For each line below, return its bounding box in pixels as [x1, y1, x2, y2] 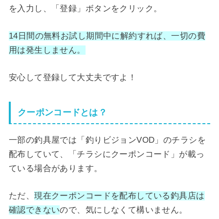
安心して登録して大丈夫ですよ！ [8, 73, 137, 83]
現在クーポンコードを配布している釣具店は [34, 191, 205, 200]
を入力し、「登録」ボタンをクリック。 [8, 4, 162, 14]
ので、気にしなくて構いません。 [60, 205, 188, 215]
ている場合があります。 [8, 163, 103, 173]
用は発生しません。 [8, 45, 86, 55]
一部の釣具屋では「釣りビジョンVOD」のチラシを [8, 135, 206, 145]
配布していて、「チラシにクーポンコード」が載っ [8, 149, 205, 159]
